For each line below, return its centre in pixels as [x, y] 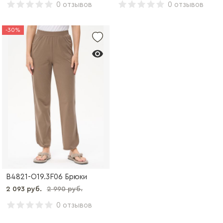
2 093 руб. [24, 189]
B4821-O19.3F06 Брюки [47, 177]
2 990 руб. [65, 189]
